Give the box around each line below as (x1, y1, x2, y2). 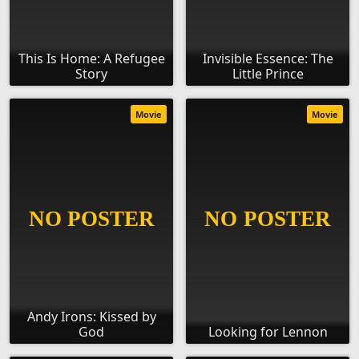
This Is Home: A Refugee (18, 50, 165, 68)
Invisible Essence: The (202, 50, 333, 68)
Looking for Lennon (208, 323, 328, 341)
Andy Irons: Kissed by (26, 308, 156, 326)
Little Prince (232, 65, 304, 83)
